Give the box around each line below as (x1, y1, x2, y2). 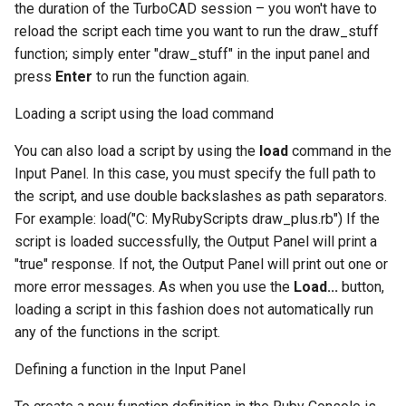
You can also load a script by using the (14, 142, 259, 160)
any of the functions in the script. (14, 324, 220, 342)
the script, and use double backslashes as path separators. (14, 188, 387, 206)
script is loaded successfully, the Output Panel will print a (14, 233, 377, 251)
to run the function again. (92, 68, 249, 86)
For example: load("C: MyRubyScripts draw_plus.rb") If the (14, 210, 380, 228)
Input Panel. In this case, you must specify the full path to (14, 165, 376, 183)
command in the (288, 142, 391, 160)
